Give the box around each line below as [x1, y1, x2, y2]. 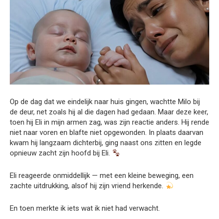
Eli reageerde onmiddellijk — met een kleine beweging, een [10, 171, 194, 180]
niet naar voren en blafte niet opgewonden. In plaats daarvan [10, 128, 203, 137]
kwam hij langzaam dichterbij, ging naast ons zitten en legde [10, 138, 201, 147]
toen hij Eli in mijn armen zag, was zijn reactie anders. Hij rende [10, 118, 209, 127]
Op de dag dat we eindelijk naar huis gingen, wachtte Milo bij [10, 97, 200, 106]
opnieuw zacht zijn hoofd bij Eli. [10, 149, 112, 157]
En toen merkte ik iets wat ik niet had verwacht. [10, 204, 160, 213]
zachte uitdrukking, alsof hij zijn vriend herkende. [10, 181, 165, 190]
